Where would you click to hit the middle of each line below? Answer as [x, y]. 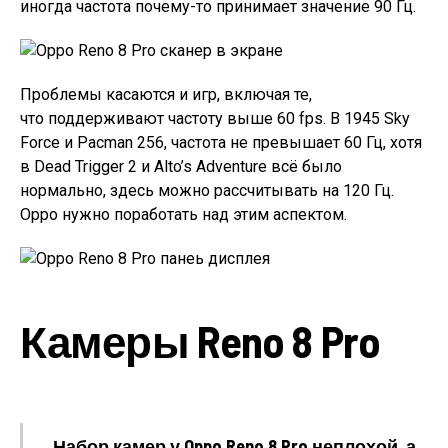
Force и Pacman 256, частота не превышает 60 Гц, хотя [221, 143]
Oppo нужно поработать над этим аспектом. [183, 215]
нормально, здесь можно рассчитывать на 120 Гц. [207, 191]
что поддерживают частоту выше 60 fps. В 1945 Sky [215, 119]
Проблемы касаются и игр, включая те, [166, 95]
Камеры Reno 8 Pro [200, 341]
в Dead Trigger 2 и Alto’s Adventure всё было [181, 167]
